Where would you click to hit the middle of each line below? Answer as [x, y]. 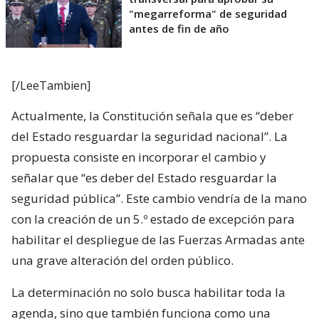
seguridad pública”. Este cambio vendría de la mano [159, 198]
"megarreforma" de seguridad [208, 13]
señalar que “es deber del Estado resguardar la [144, 177]
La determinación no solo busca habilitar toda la [148, 292]
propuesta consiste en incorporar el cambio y [139, 157]
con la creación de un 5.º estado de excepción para [153, 219]
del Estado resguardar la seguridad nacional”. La [150, 136]
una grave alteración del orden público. [122, 260]
